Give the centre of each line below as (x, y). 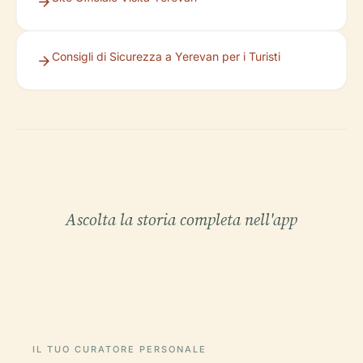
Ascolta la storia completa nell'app (181, 220)
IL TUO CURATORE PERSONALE (120, 350)
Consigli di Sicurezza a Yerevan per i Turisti (166, 57)
